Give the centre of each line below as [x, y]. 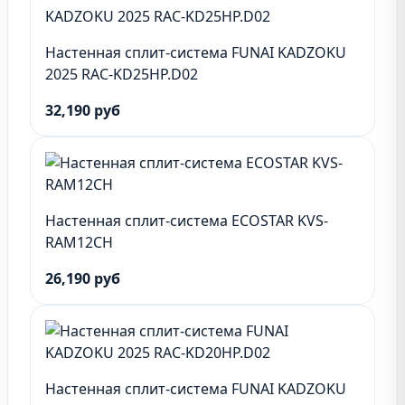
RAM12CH [79, 242]
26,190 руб [83, 278]
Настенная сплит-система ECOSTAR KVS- [187, 221]
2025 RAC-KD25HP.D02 [122, 74]
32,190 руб [83, 110]
